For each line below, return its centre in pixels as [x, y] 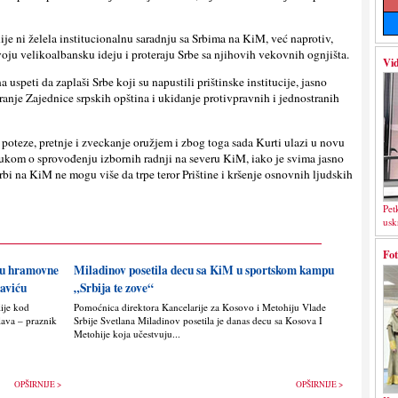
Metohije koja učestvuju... [127, 334]
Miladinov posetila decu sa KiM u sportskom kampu [203, 271]
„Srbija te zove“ [113, 288]
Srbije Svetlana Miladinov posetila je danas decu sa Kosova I [198, 321]
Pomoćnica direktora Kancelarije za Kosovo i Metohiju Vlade [199, 307]
